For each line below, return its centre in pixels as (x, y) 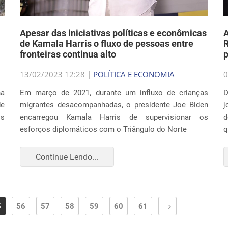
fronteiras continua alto (68, 54)
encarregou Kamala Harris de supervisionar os (114, 117)
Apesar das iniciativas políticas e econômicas (113, 33)
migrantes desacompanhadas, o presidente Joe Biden (114, 105)
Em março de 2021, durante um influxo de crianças (114, 93)
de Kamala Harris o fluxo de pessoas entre (107, 44)
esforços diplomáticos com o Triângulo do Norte (103, 129)
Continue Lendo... (67, 157)
